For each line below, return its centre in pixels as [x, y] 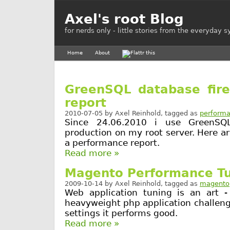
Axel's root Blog [124, 19]
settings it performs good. [121, 213]
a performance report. [112, 143]
